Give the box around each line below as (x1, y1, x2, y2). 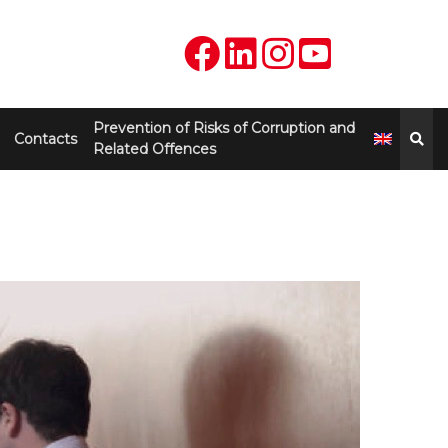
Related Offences (93, 140, 217, 158)
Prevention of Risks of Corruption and (93, 119, 356, 137)
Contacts (14, 129, 78, 148)
